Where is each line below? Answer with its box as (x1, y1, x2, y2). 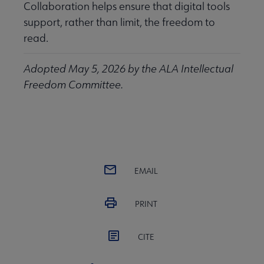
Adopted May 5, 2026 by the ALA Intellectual (24, 62, 233, 76)
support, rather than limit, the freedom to (24, 15, 215, 29)
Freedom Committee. (24, 78, 123, 92)
